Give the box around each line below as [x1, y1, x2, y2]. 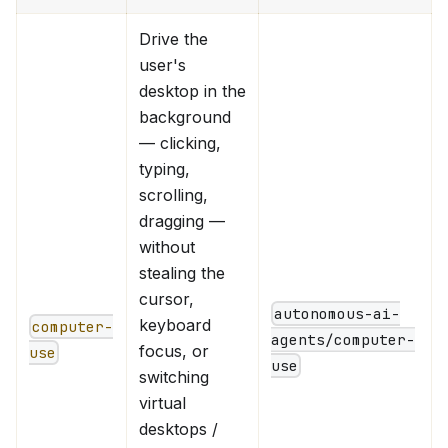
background [139, 106, 231, 127]
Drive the [139, 28, 208, 49]
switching [139, 366, 209, 387]
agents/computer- [271, 330, 415, 349]
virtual [139, 392, 186, 413]
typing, [139, 158, 190, 179]
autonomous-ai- [274, 303, 401, 323]
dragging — [139, 210, 225, 231]
